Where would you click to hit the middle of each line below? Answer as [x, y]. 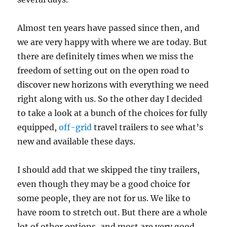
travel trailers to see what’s [148, 127]
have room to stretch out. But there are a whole [112, 213]
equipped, [38, 127]
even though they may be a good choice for [104, 184]
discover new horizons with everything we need [113, 85]
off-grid [75, 127]
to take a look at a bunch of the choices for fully [112, 113]
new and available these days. [77, 142]
